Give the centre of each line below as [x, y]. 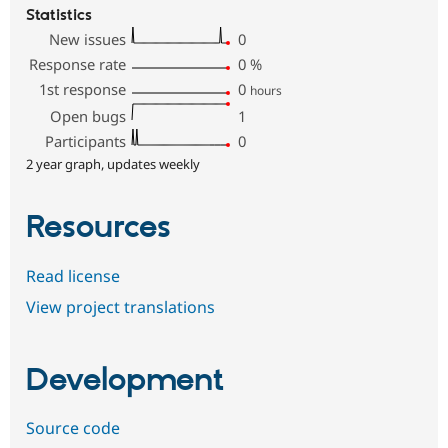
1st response [83, 89]
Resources [98, 228]
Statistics [59, 16]
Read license [73, 275]
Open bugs [88, 116]
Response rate [78, 64]
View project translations [120, 307]
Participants [86, 141]
